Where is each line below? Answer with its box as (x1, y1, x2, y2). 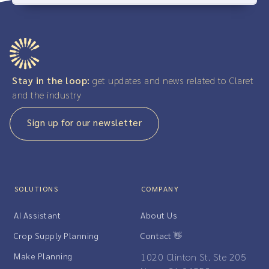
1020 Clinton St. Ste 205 (141, 250, 246, 264)
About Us (141, 210, 177, 221)
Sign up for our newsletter (27, 116, 142, 129)
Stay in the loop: (12, 74, 90, 87)
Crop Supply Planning (14, 230, 98, 241)
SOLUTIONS (14, 184, 59, 194)
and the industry (12, 88, 81, 101)
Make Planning (14, 250, 73, 262)
